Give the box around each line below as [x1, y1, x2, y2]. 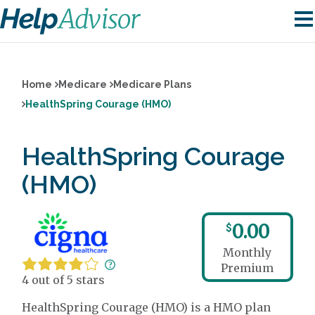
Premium [221, 261, 274, 275]
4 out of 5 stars [22, 272, 105, 287]
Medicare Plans [113, 79, 192, 90]
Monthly [223, 245, 272, 259]
